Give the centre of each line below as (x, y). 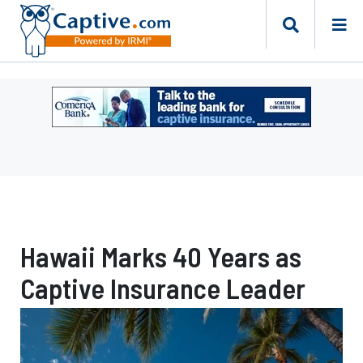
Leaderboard (94, 134)
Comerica (83, 173)
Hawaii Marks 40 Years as (161, 256)
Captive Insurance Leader (163, 288)
